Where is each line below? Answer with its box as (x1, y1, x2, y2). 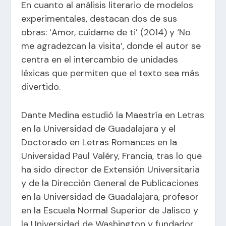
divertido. (21, 81, 61, 93)
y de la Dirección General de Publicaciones (21, 177, 199, 189)
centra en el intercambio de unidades (21, 53, 179, 66)
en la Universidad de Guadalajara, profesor (21, 190, 199, 203)
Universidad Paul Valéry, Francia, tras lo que (21, 149, 202, 162)
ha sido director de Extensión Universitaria (21, 163, 200, 176)
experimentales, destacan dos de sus (21, 13, 178, 25)
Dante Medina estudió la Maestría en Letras (21, 108, 205, 121)
